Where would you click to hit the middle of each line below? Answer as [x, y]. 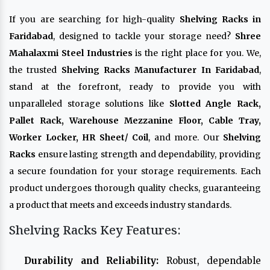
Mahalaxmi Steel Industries [71, 53]
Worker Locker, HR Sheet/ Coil [79, 137]
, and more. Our [186, 137]
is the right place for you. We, [197, 53]
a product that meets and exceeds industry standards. [120, 205]
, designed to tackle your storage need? [144, 36]
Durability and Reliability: [91, 260]
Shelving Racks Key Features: [95, 230]
